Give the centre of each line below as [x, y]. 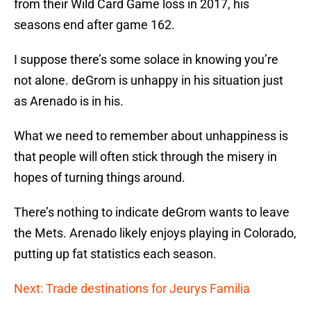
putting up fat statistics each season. [115, 254]
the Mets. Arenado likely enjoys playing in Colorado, [155, 233]
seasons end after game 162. [94, 25]
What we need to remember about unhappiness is [151, 136]
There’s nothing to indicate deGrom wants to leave [152, 212]
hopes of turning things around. [100, 178]
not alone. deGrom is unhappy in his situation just [149, 81]
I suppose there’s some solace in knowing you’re [146, 60]
